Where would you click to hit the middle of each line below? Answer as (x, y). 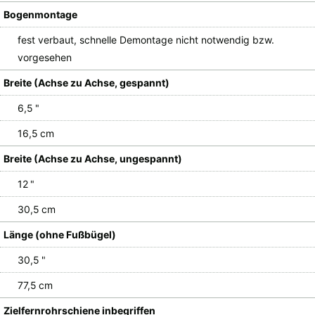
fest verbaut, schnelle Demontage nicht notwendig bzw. (146, 39)
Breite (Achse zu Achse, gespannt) (86, 82)
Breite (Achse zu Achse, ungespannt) (93, 158)
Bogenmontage (40, 14)
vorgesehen (45, 57)
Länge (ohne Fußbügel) (60, 234)
